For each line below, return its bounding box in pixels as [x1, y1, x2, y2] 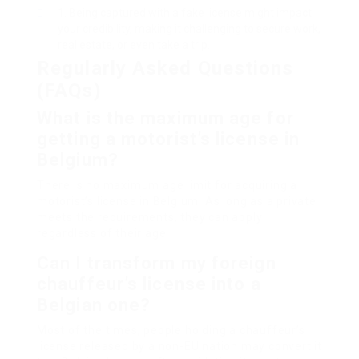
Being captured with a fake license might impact [69, 6, 312, 20]
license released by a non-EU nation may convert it [37, 340, 322, 353]
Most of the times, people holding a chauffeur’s [37, 324, 305, 337]
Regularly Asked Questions [37, 57, 294, 80]
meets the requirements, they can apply [37, 211, 263, 224]
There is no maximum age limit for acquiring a [37, 179, 297, 192]
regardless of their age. [37, 227, 170, 240]
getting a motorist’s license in [37, 129, 301, 150]
